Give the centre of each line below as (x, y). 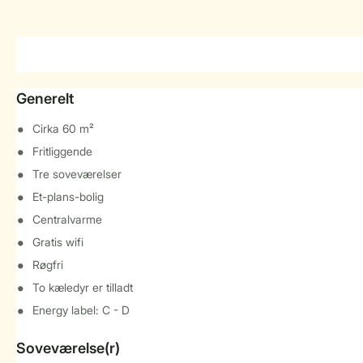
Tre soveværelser (77, 174)
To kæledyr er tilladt (83, 287)
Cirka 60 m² (63, 128)
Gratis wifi (58, 242)
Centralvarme (67, 219)
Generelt (45, 98)
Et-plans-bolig (68, 196)
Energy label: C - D (81, 310)
